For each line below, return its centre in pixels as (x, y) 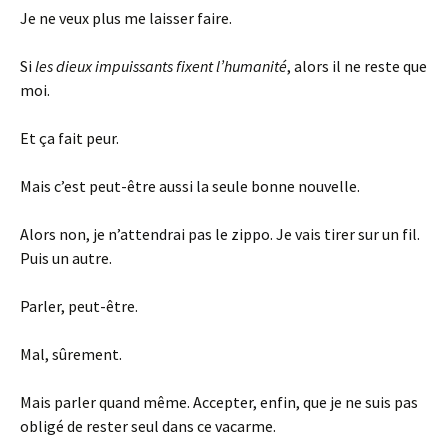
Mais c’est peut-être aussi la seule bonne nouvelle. (190, 186)
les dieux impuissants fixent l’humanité (161, 66)
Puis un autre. (66, 258)
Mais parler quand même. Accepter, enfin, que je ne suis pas (219, 402)
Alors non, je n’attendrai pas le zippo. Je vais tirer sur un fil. (220, 234)
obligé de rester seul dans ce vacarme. (148, 426)
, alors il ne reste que (357, 66)
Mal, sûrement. (71, 354)
